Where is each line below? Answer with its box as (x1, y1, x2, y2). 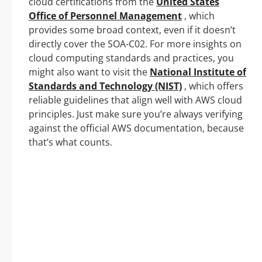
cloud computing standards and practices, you (29, 51, 234, 65)
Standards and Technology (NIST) (29, 80, 182, 93)
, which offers (182, 80, 243, 93)
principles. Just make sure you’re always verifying (29, 108, 243, 121)
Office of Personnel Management (29, 9, 182, 23)
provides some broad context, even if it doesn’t (29, 23, 236, 37)
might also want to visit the (29, 65, 150, 79)
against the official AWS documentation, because (29, 122, 244, 135)
